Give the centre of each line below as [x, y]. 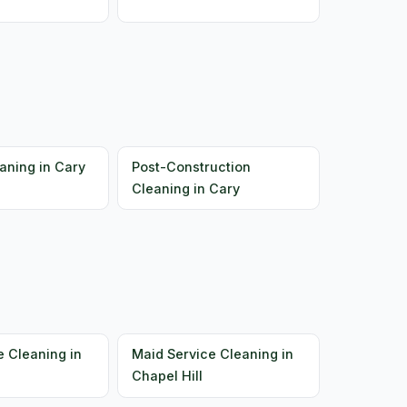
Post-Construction [191, 167]
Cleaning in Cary [185, 189]
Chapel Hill [167, 376]
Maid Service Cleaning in [212, 354]
